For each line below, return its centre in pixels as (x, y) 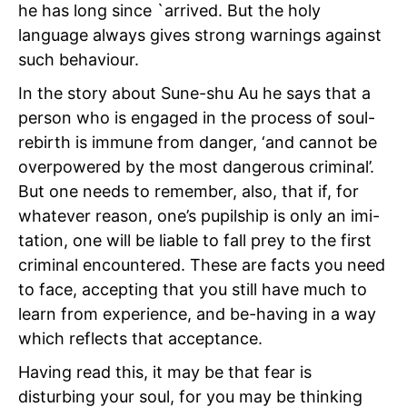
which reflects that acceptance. (140, 338)
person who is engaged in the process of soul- (197, 117)
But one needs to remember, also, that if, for (189, 191)
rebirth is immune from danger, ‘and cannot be (198, 142)
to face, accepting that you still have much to (193, 289)
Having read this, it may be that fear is (165, 372)
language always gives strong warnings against (200, 35)
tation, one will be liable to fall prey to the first (195, 240)
